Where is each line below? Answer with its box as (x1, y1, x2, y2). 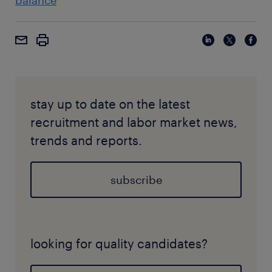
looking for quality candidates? (30, 236, 208, 251)
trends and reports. (30, 133, 142, 148)
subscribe (110, 173, 162, 187)
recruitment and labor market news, (30, 115, 237, 130)
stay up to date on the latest (30, 97, 190, 112)
